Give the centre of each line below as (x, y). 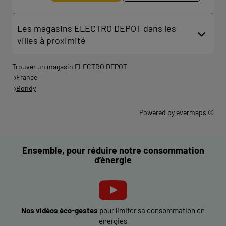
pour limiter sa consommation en (151, 210)
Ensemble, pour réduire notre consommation (113, 150)
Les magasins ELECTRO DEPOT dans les (97, 28)
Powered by (158, 112)
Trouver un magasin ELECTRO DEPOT (70, 66)
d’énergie (113, 160)
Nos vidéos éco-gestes (60, 210)
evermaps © (195, 112)
